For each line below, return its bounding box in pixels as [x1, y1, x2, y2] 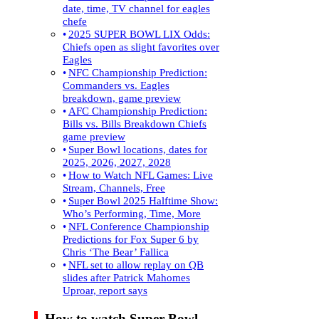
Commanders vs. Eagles [63, 78, 169, 91]
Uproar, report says [63, 283, 147, 296]
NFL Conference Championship [68, 219, 210, 232]
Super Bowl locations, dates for [68, 142, 208, 155]
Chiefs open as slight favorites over [63, 40, 219, 53]
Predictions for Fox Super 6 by [63, 232, 199, 245]
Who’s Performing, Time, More [63, 206, 201, 219]
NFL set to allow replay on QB [68, 258, 204, 271]
